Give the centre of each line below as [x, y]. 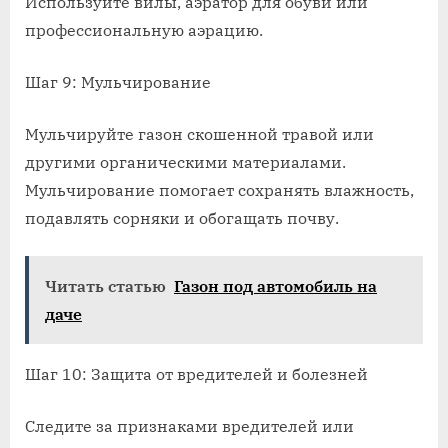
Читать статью [105, 286]
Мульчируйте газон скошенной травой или [199, 134]
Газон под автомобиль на [275, 286]
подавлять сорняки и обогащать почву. [182, 218]
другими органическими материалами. [185, 162]
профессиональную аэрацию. [144, 30]
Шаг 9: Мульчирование [118, 82]
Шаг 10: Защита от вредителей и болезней [196, 374]
